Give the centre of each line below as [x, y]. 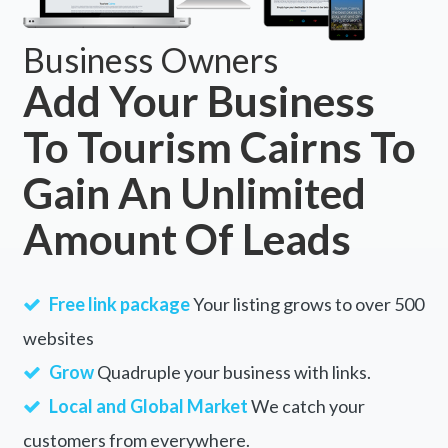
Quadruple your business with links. [232, 371]
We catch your [306, 405]
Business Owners [150, 59]
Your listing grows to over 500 [306, 303]
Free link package [119, 303]
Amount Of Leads [186, 238]
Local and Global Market [148, 405]
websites [58, 337]
